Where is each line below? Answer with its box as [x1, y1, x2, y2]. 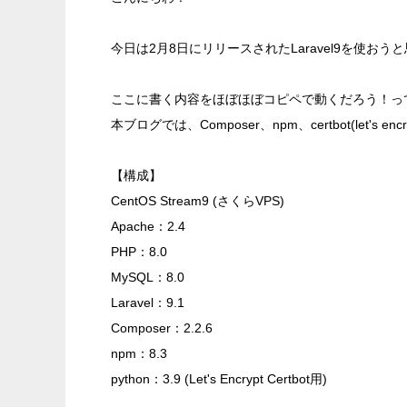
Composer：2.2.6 [111, 321, 213, 335]
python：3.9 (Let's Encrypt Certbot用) [111, 372, 327, 386]
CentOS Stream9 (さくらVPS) [111, 194, 284, 208]
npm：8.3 [111, 346, 167, 361]
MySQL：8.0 [111, 270, 184, 284]
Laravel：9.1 [111, 295, 184, 310]
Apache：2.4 [111, 219, 185, 233]
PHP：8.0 [111, 244, 167, 259]
